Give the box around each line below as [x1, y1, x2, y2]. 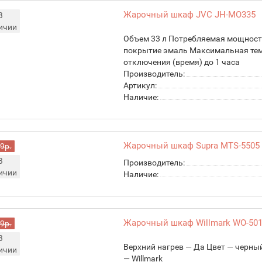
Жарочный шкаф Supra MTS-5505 [123, 140, 260, 151]
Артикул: [123, 81, 157, 90]
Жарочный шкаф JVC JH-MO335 [123, 9, 256, 20]
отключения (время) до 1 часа [123, 57, 240, 67]
